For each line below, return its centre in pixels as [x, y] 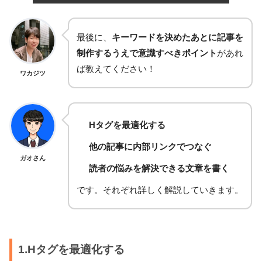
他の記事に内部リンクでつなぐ [151, 147]
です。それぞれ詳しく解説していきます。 [160, 190]
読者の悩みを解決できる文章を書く [159, 168]
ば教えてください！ [116, 69]
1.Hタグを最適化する [71, 250]
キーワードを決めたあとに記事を [177, 37]
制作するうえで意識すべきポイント [147, 53]
